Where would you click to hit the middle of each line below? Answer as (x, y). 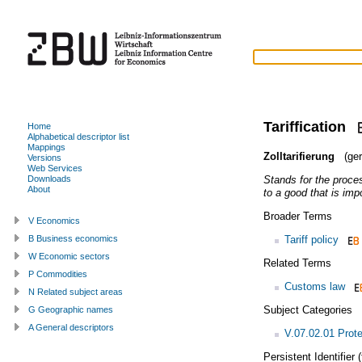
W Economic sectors (69, 256)
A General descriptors (71, 327)
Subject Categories (307, 309)
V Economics (54, 220)
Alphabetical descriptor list (78, 136)
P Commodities (58, 274)
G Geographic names (71, 309)
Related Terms (297, 263)
